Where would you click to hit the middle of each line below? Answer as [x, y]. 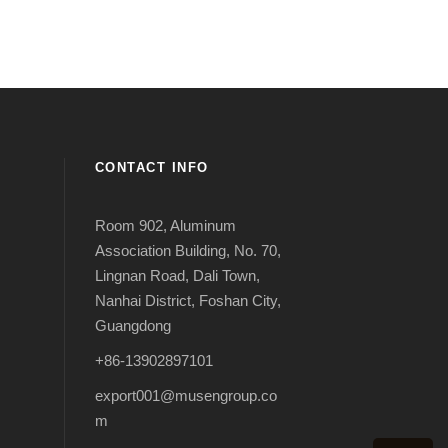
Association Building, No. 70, [187, 251]
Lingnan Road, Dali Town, [177, 276]
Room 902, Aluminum [165, 226]
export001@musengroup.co [185, 396]
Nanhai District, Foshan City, [187, 301]
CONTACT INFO [151, 168]
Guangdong [132, 326]
